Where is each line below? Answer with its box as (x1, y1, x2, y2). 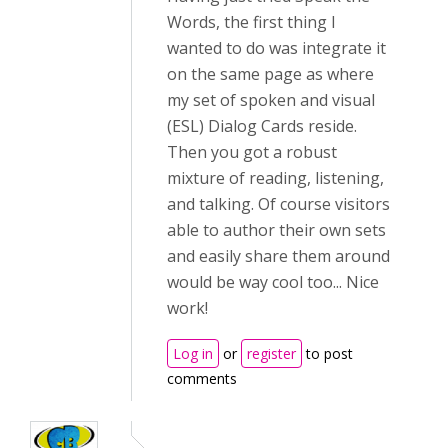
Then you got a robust (167, 141, 337, 164)
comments (167, 369, 237, 389)
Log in (173, 344, 213, 364)
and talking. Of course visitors (167, 193, 390, 216)
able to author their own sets (167, 219, 386, 242)
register (247, 344, 296, 364)
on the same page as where (167, 63, 374, 86)
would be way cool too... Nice (167, 271, 379, 294)
